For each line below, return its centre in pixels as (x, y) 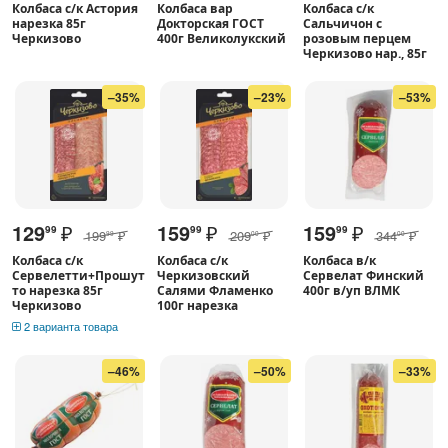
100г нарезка (198, 305)
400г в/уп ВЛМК (351, 290)
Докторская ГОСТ (211, 23)
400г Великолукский (222, 38)
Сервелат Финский (363, 275)
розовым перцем (356, 38)
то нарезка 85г (57, 290)
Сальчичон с (342, 23)
